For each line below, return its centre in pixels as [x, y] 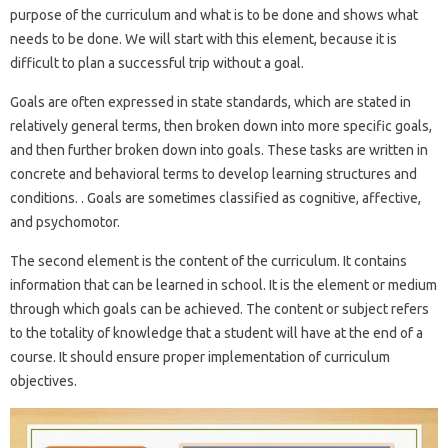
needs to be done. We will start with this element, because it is [203, 38]
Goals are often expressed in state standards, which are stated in [210, 101]
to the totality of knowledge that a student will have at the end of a [216, 332]
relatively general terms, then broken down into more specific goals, [221, 125]
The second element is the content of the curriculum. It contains [208, 260]
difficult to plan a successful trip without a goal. [157, 62]
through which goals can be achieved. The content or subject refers [219, 308]
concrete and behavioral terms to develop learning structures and [213, 173]
